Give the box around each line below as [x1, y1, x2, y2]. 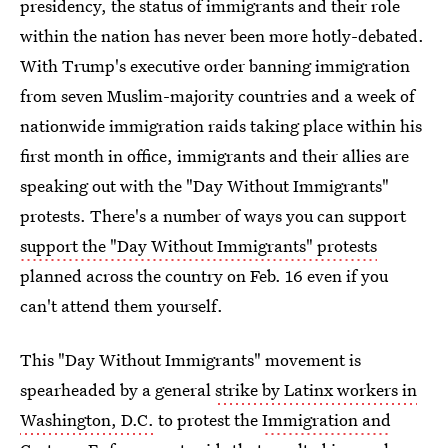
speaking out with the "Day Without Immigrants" [20, 174, 389, 197]
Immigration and [262, 408, 391, 431]
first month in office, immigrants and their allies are [20, 144, 409, 167]
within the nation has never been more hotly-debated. [20, 24, 424, 47]
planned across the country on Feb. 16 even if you [20, 264, 388, 287]
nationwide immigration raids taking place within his [20, 114, 422, 137]
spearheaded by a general [20, 378, 215, 401]
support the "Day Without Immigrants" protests [20, 234, 377, 257]
